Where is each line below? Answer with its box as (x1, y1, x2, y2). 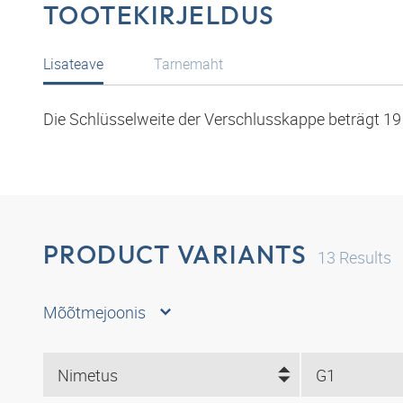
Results (336, 246, 392, 269)
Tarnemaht (154, 54, 223, 75)
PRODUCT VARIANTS (43, 238, 308, 271)
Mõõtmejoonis (43, 301, 146, 324)
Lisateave (43, 54, 103, 75)
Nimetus (58, 363, 118, 386)
